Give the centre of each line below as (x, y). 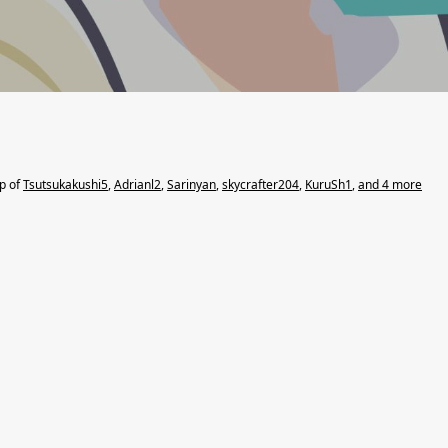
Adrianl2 (137, 184)
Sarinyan (191, 184)
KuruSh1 (328, 184)
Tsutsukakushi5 (65, 184)
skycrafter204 (260, 184)
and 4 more (390, 184)
